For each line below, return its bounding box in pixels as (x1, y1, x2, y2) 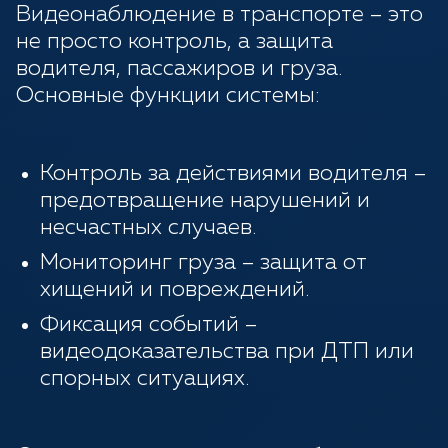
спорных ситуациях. (40, 368, 249, 391)
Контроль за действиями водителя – (40, 163, 426, 186)
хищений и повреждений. (40, 279, 309, 302)
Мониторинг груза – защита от (40, 252, 367, 275)
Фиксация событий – (40, 314, 257, 337)
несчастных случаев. (40, 217, 256, 240)
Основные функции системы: (16, 85, 320, 108)
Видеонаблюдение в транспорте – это (16, 4, 423, 27)
